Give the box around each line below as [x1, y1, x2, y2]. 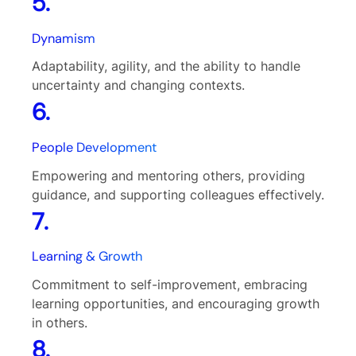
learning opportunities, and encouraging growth [32, 296, 319, 312]
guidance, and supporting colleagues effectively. [32, 186, 324, 203]
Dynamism [32, 29, 95, 47]
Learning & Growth [32, 248, 142, 265]
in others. [32, 315, 87, 331]
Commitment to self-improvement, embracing [32, 277, 308, 293]
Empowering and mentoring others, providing [32, 167, 305, 184]
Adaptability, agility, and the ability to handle [32, 58, 300, 75]
